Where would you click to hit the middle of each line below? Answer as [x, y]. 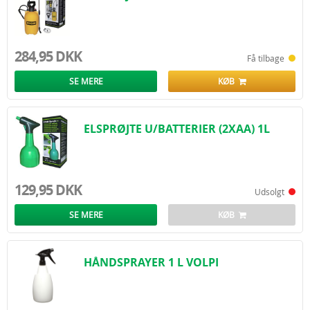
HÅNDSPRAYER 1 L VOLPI [151, 262]
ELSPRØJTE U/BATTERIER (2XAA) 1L [177, 129]
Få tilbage [268, 58]
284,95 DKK [48, 56]
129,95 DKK [48, 190]
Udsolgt [272, 192]
